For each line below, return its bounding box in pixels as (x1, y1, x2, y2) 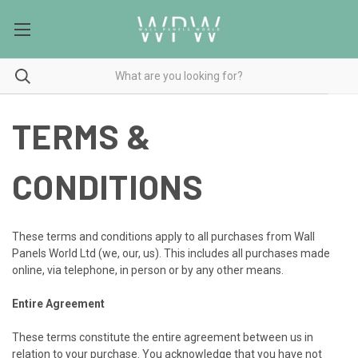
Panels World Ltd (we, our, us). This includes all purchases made (12, 246, 330, 260)
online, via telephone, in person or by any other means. (12, 263, 284, 276)
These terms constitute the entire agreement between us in (12, 330, 313, 344)
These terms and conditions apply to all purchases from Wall (12, 229, 315, 243)
